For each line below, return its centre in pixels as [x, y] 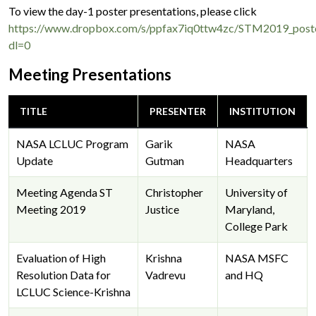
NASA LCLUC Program [72, 143]
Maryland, [250, 209]
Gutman [165, 160]
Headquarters [259, 160]
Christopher [174, 192]
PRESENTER [178, 111]
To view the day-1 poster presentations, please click [133, 11]
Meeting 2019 [51, 209]
